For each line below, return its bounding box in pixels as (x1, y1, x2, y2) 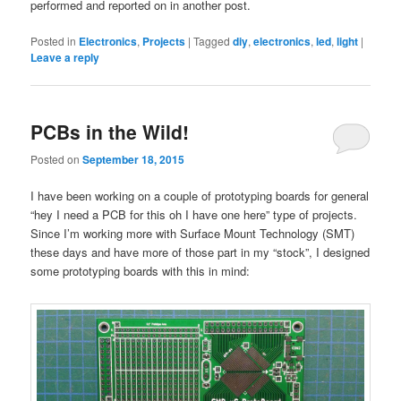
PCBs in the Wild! (30, 117, 190, 145)
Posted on (30, 150, 83, 166)
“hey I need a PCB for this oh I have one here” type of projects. (30, 206, 358, 224)
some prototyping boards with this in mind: (30, 262, 251, 280)
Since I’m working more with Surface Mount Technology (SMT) (30, 225, 355, 243)
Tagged (193, 33, 231, 49)
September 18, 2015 (82, 150, 185, 167)
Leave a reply (30, 49, 100, 66)
